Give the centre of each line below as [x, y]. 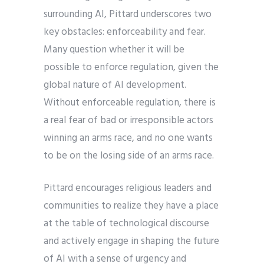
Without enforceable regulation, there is [130, 103]
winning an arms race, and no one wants [128, 138]
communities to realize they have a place [131, 206]
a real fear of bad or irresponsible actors [128, 121]
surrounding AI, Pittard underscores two [128, 14]
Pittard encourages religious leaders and [128, 188]
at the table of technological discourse [126, 224]
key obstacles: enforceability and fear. [125, 32]
